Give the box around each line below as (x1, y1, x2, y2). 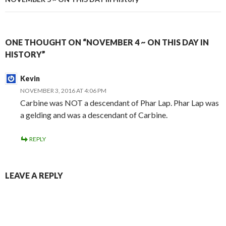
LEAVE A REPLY (5, 171, 63, 181)
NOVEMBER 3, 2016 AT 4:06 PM (20, 87, 106, 95)
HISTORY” (5, 49, 45, 60)
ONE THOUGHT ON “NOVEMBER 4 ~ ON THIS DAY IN (5, 37, 209, 47)
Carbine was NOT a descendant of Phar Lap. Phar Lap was (20, 98, 219, 108)
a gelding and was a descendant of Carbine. (20, 110, 167, 120)
